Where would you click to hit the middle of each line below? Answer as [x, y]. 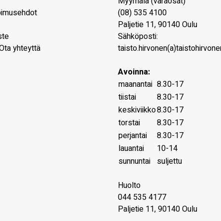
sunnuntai [134, 161]
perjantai [133, 136]
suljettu [169, 161]
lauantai [131, 148]
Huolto [129, 185]
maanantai [136, 84]
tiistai [127, 97]
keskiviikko [137, 110]
